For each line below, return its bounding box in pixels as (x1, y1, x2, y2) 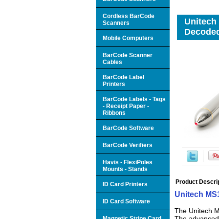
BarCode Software (103, 124, 154, 131)
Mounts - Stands (103, 165, 148, 173)
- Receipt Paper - (103, 102, 149, 109)
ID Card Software (103, 197, 150, 205)
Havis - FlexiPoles (103, 158, 153, 166)
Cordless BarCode (103, 12, 154, 20)
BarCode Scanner (103, 51, 153, 59)
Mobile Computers (103, 34, 153, 42)
